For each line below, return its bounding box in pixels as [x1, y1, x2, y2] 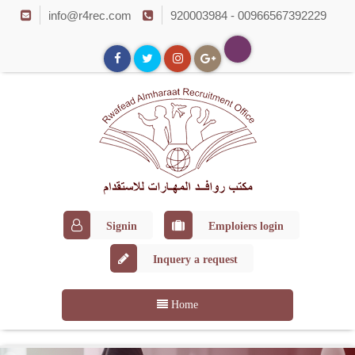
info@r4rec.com [48, 9, 132, 22]
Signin [106, 220, 137, 232]
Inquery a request [152, 254, 238, 265]
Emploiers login [208, 220, 284, 232]
